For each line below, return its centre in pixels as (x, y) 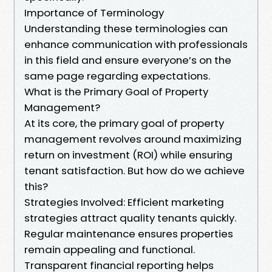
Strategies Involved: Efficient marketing (124, 202)
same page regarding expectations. (117, 76)
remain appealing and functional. (110, 249)
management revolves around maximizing (133, 139)
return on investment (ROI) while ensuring (128, 155)
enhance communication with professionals (136, 44)
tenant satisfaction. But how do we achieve (134, 170)
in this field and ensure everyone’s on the (128, 60)
